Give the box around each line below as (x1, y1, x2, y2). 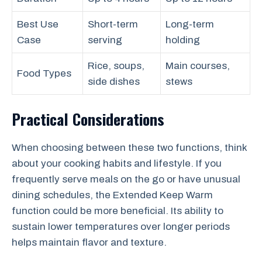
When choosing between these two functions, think (12, 142, 247, 153)
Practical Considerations (12, 107, 164, 130)
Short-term (88, 19, 138, 30)
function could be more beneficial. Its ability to (12, 205, 223, 216)
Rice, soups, (88, 60, 144, 71)
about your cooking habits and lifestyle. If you (12, 157, 222, 169)
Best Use (17, 19, 58, 30)
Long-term (166, 19, 214, 30)
